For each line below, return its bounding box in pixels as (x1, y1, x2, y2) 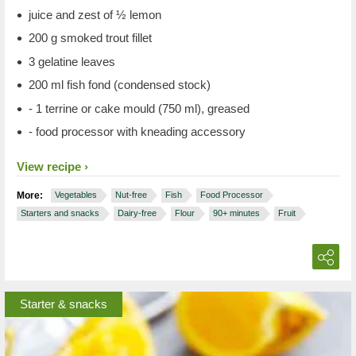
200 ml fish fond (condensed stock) (29, 78, 211, 91)
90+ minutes (213, 207, 260, 218)
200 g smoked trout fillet (29, 31, 152, 44)
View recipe (17, 159, 81, 173)
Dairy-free (118, 207, 157, 218)
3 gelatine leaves (29, 54, 115, 68)
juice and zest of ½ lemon (29, 7, 161, 21)
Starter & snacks (20, 296, 107, 311)
